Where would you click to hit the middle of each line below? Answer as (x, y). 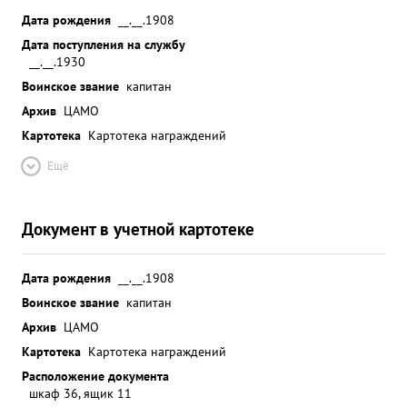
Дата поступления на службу (104, 44)
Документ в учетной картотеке (138, 228)
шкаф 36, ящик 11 (80, 393)
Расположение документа (95, 376)
